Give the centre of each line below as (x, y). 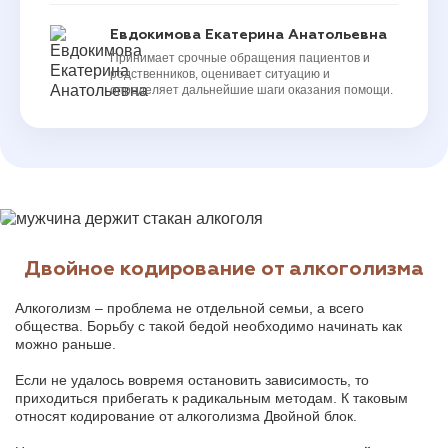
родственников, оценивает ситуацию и (220, 73)
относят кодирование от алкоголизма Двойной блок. (186, 415)
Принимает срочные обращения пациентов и (240, 57)
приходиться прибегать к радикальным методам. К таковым (211, 397)
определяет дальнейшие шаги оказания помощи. (251, 89)
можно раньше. (65, 343)
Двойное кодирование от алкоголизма (224, 268)
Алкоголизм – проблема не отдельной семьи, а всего (189, 307)
